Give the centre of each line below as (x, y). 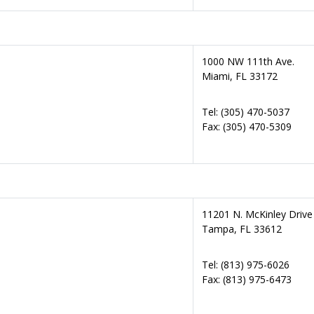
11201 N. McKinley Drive (257, 214)
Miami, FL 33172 (240, 76)
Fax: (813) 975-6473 (247, 279)
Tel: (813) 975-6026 (246, 265)
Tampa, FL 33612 (242, 229)
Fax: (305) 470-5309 (247, 127)
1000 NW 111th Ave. (248, 61)
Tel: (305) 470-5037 (246, 112)
